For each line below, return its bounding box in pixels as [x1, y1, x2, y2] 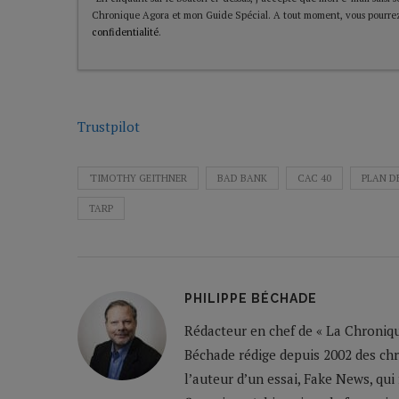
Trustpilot [77, 118, 140, 136]
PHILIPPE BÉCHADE [184, 291, 317, 306]
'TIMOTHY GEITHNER [89, 172, 187, 185]
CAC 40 [297, 172, 331, 185]
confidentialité [92, 26, 159, 39]
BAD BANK [217, 172, 267, 185]
